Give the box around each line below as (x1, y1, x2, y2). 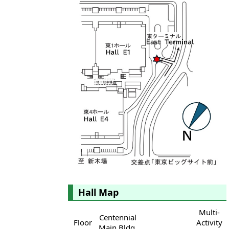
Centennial (99, 212, 136, 223)
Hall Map (78, 186, 119, 199)
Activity (196, 217, 222, 228)
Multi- (199, 207, 220, 218)
